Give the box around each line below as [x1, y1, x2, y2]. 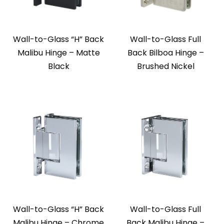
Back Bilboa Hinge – [127, 47, 204, 59]
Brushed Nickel [136, 60, 194, 72]
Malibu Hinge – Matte [17, 47, 100, 59]
